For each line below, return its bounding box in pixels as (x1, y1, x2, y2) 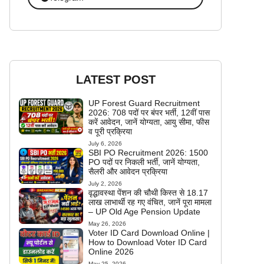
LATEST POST (75, 73, 156, 86)
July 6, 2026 (88, 140, 122, 147)
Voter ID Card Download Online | (88, 228, 210, 237)
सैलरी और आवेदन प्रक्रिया (88, 167, 167, 176)
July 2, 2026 (88, 180, 122, 187)
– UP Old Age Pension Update (88, 207, 200, 216)
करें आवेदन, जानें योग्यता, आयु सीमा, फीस (88, 117, 209, 127)
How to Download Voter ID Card (88, 237, 207, 247)
